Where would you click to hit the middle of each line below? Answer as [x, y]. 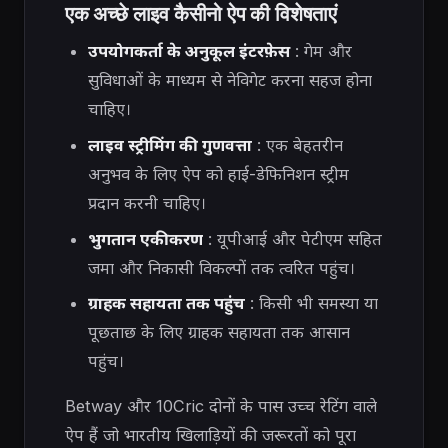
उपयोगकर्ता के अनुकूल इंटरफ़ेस [188, 51]
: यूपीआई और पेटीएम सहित [292, 238]
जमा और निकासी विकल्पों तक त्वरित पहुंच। [221, 267]
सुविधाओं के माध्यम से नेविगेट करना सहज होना [229, 80]
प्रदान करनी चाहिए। [146, 203]
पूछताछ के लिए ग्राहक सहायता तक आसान [218, 332]
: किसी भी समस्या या [311, 303]
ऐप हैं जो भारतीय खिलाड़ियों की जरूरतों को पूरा [210, 435]
